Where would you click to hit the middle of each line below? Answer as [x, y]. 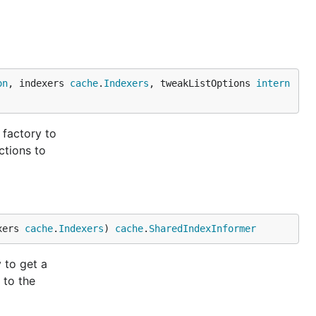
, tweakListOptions [202, 83]
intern [273, 83]
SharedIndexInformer [202, 229]
